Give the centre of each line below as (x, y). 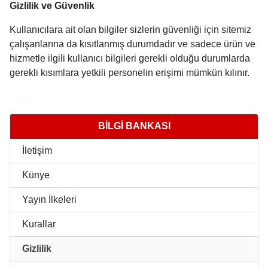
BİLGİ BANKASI (134, 126)
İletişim (36, 150)
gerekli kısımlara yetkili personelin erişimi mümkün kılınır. (130, 72)
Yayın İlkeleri (48, 199)
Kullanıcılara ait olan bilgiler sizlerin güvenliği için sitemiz (130, 29)
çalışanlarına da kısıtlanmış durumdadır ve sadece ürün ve (133, 44)
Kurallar (38, 224)
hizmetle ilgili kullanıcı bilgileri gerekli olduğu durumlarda (130, 58)
